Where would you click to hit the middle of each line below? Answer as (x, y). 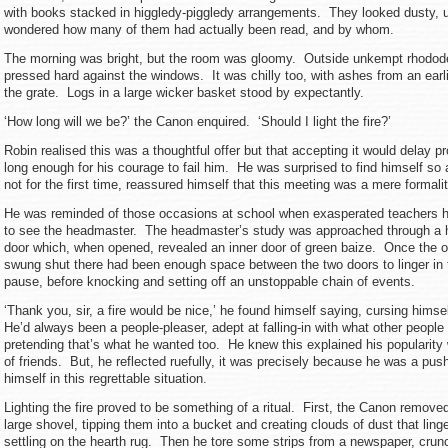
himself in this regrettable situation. (105, 378)
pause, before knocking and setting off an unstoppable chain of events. (211, 281)
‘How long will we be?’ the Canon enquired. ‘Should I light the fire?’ (197, 121)
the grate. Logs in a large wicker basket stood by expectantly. (186, 92)
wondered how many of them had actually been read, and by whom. (221, 29)
